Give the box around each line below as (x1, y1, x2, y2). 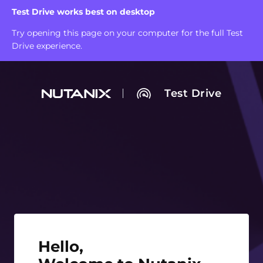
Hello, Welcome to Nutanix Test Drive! (38, 237, 193, 248)
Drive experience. (12, 41, 82, 51)
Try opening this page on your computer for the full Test (12, 28, 243, 38)
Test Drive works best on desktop (12, 6, 155, 17)
